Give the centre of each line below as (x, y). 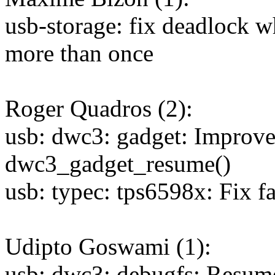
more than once (79, 53)
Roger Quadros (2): (99, 109)
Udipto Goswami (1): (108, 247)
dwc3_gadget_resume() (118, 164)
